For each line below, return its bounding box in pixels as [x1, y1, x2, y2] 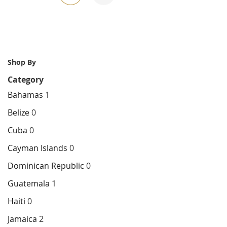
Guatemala [8, 178, 50, 190]
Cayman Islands [8, 142, 69, 154]
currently [67, 9, 104, 20]
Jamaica [8, 213, 37, 225]
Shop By [8, 57, 36, 67]
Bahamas [8, 89, 43, 101]
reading [67, 30, 97, 42]
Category [8, 74, 44, 86]
